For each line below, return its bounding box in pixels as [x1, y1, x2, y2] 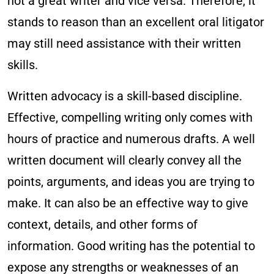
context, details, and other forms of [7, 217, 198, 232]
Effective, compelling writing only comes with [7, 110, 253, 125]
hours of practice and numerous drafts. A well [7, 131, 255, 146]
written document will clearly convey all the [7, 153, 242, 168]
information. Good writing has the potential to [7, 239, 255, 253]
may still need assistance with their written [7, 36, 241, 51]
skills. [7, 57, 38, 72]
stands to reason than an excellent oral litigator [7, 15, 264, 29]
